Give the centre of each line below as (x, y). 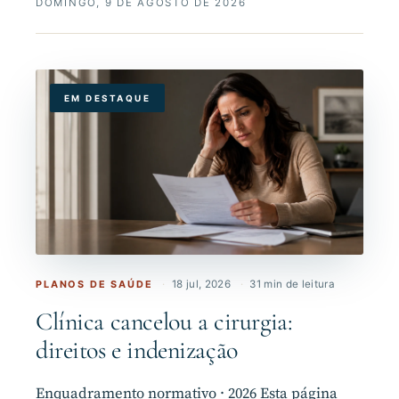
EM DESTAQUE (108, 98)
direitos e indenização (137, 350)
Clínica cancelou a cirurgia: (164, 321)
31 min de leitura (293, 284)
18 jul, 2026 (201, 284)
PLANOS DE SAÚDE (94, 284)
